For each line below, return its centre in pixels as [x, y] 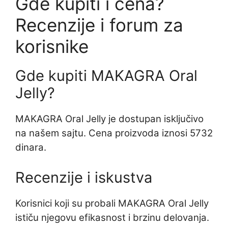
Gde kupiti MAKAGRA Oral [106, 76]
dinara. [31, 148]
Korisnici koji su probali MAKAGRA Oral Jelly [112, 204]
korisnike [52, 47]
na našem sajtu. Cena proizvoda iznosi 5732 [114, 133]
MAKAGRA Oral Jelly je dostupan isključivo [109, 119]
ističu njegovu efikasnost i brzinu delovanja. [112, 218]
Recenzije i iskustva [84, 178]
